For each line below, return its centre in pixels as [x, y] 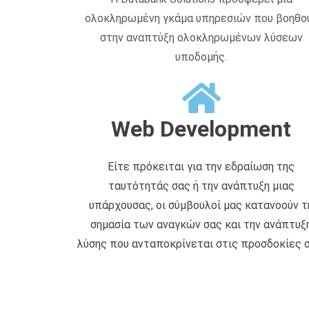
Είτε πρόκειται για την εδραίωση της [201, 167]
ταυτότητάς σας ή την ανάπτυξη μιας [201, 186]
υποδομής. [201, 57]
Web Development [201, 129]
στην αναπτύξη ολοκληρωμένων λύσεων [201, 38]
